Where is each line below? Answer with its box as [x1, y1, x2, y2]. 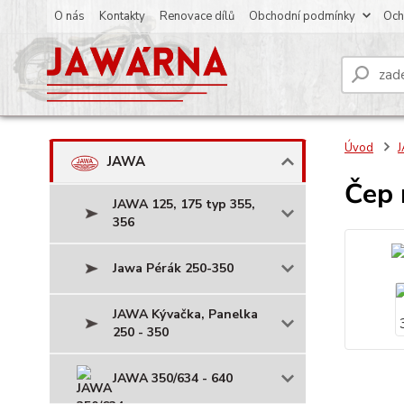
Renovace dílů [160, 8, 234, 24]
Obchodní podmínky [249, 8, 355, 24]
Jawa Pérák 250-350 [113, 259, 234, 277]
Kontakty [99, 8, 145, 24]
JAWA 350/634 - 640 [113, 369, 233, 387]
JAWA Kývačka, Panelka [113, 305, 258, 323]
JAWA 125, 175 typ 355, [113, 195, 255, 213]
